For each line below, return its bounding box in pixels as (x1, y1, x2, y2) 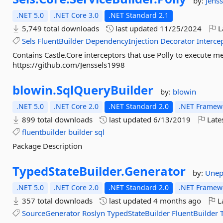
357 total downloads (20, 196, 93, 206)
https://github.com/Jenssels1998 (12, 60, 125, 70)
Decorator (160, 36, 195, 46)
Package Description (12, 141, 83, 151)
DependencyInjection (86, 36, 159, 46)
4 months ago (153, 196, 202, 206)
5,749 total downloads (20, 23, 100, 33)
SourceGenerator (22, 208, 81, 218)
